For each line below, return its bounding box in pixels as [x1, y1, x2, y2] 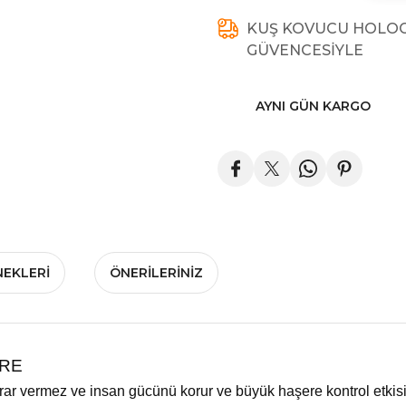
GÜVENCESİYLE [246, 42, 363, 59]
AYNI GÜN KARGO [256, 98, 371, 114]
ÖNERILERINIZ [110, 265, 203, 281]
